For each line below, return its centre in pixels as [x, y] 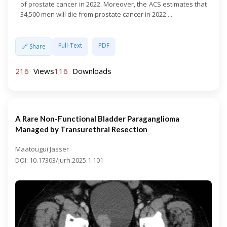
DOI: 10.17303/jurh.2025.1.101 [59, 160]
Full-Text [70, 46]
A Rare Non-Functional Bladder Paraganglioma [97, 118]
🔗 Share [34, 47]
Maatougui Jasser [42, 149]
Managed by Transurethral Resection [81, 129]
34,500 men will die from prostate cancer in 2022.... [96, 14]
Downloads [91, 71]
